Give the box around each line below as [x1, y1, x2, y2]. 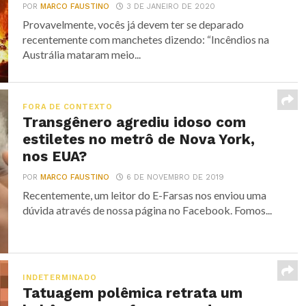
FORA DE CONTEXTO [23, 102, 113, 111]
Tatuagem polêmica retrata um [23, 285, 243, 301]
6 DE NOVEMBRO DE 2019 [126, 173, 225, 182]
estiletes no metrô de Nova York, [23, 131, 255, 148]
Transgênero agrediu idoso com [23, 114, 247, 130]
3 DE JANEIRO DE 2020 [126, 2, 216, 11]
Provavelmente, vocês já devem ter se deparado [23, 18, 245, 31]
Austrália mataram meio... [23, 48, 141, 61]
